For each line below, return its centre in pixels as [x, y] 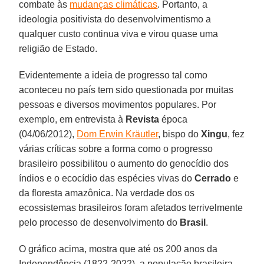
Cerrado [213, 179]
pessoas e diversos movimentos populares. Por [118, 105]
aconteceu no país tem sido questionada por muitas [126, 90]
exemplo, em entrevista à [72, 120]
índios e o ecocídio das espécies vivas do [107, 179]
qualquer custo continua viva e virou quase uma [119, 34]
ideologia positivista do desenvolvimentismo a [115, 19]
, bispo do [180, 134]
